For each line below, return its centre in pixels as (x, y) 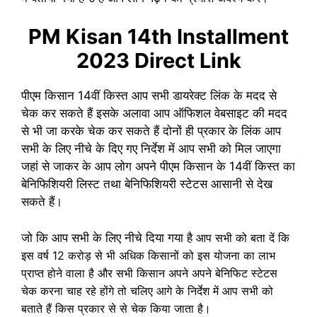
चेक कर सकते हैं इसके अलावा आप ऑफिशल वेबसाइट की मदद (154, 113)
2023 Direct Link (158, 60)
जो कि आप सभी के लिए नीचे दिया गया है (109, 237)
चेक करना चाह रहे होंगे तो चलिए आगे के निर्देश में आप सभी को (147, 290)
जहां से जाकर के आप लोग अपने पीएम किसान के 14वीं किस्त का (158, 166)
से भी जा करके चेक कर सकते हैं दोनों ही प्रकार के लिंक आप (151, 131)
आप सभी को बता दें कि (243, 237)
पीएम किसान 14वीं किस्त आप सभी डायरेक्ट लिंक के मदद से (149, 96)
